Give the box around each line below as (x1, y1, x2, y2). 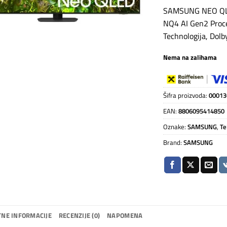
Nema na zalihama (163, 52, 217, 62)
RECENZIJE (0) (58, 210, 100, 221)
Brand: (163, 137, 184, 148)
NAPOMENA (107, 210, 143, 221)
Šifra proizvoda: (163, 90, 209, 101)
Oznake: (163, 122, 188, 132)
